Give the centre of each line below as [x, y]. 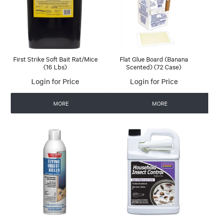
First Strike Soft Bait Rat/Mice [55, 58]
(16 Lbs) [55, 66]
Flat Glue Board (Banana [154, 58]
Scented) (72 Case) [154, 66]
